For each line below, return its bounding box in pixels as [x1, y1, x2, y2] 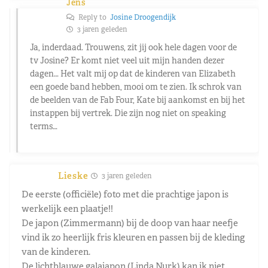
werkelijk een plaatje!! [22, 202, 113, 214]
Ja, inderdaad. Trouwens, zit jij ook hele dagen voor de [30, 41, 237, 53]
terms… [30, 120, 57, 132]
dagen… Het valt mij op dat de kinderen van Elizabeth [30, 68, 236, 79]
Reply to [77, 12, 110, 22]
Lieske [58, 169, 89, 181]
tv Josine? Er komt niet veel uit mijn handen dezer [30, 54, 224, 66]
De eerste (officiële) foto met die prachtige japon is [22, 188, 229, 200]
